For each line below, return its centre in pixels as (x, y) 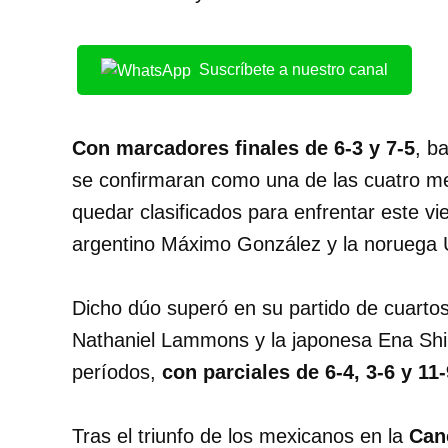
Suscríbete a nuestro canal (293, 70)
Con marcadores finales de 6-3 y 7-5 (243, 148)
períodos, (117, 372)
